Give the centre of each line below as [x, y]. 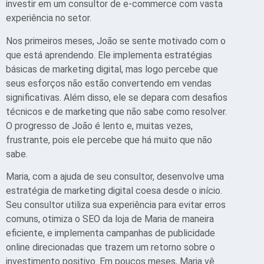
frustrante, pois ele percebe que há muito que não [109, 140]
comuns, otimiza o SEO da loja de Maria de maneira [110, 219]
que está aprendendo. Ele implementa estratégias [109, 55]
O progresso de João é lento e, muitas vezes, [99, 126]
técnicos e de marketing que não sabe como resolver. [116, 111]
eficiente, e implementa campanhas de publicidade [110, 233]
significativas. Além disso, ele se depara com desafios [117, 97]
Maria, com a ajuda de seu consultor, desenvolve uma [115, 177]
